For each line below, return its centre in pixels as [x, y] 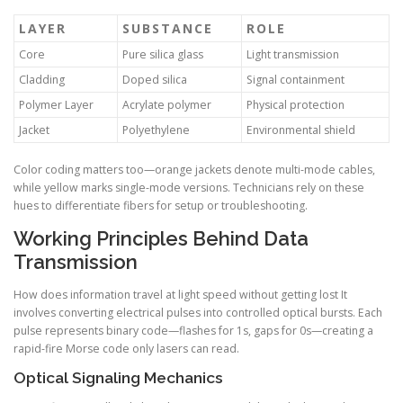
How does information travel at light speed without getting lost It [180, 294]
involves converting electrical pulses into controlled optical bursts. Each [198, 312]
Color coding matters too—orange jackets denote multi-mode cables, [194, 170]
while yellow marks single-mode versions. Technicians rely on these [189, 188]
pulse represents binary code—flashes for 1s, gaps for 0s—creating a [193, 330]
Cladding [42, 80]
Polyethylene [156, 130]
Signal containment [296, 80]
